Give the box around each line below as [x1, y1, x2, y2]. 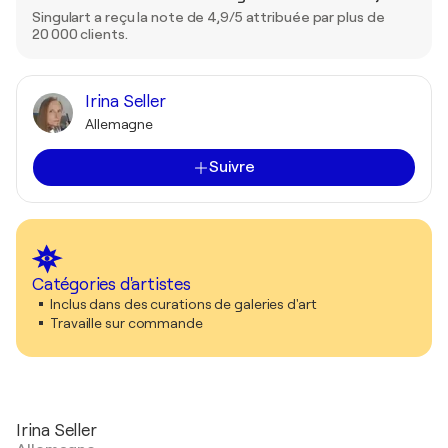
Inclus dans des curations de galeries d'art [50, 296, 317, 313]
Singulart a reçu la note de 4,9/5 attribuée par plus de [32, 9, 385, 26]
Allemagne [85, 116, 154, 133]
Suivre [208, 158, 256, 177]
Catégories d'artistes [32, 275, 191, 295]
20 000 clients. [32, 26, 128, 43]
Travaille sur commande [50, 315, 203, 332]
